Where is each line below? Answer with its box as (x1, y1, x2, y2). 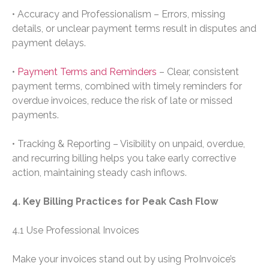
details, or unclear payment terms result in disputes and (12, 23, 256, 35)
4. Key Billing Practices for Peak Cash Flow (12, 196, 218, 208)
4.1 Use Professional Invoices (12, 225, 139, 237)
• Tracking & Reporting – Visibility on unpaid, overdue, (12, 138, 245, 150)
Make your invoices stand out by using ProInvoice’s (12, 253, 236, 265)
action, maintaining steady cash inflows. (12, 167, 187, 179)
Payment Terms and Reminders (17, 66, 157, 78)
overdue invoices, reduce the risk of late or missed (12, 95, 232, 107)
